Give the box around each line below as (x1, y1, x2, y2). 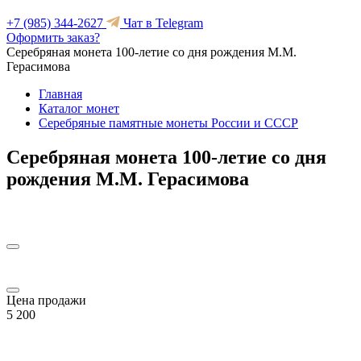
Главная (39, 87, 82, 101)
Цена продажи (6, 293, 86, 307)
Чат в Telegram (120, 16, 203, 30)
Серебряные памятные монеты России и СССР (39, 116, 298, 130)
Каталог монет (39, 102, 119, 115)
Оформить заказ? (6, 31, 100, 44)
